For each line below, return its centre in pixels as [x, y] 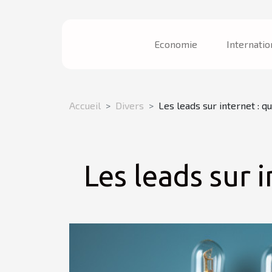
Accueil [85, 105]
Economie [176, 44]
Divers [130, 105]
